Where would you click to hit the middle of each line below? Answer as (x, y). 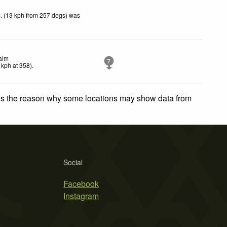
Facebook (81, 183)
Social (73, 162)
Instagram (81, 196)
